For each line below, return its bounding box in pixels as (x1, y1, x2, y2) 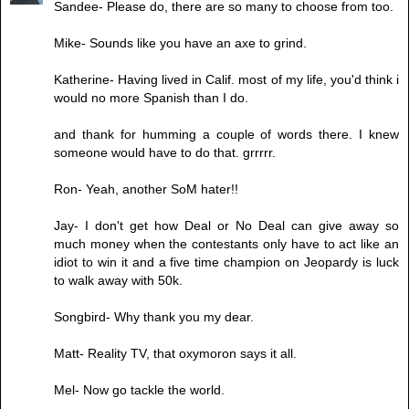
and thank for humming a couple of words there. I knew (54, 127, 399, 142)
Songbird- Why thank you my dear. (54, 309, 254, 325)
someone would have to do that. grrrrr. (54, 145, 276, 161)
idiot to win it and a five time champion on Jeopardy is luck (54, 255, 399, 270)
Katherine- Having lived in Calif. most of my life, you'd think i (54, 72, 399, 88)
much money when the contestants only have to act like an (54, 236, 399, 252)
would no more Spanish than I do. (54, 90, 248, 106)
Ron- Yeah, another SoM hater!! (54, 182, 238, 197)
